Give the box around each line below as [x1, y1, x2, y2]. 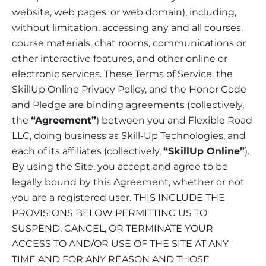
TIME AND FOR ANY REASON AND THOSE [12, 253, 210, 265]
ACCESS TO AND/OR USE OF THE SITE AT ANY [12, 237, 229, 249]
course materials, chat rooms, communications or [12, 37, 246, 49]
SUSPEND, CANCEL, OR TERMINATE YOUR [12, 222, 213, 234]
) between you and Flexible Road [96, 114, 252, 126]
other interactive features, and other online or [12, 52, 227, 64]
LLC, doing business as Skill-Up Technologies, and [12, 129, 246, 141]
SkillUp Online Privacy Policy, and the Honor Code [12, 83, 246, 95]
